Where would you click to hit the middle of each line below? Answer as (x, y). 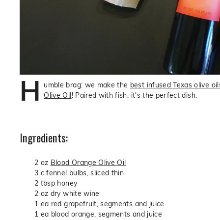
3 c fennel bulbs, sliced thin (79, 173)
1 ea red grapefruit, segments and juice (99, 204)
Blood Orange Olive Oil (88, 163)
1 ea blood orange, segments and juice (98, 214)
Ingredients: (44, 137)
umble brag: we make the (87, 85)
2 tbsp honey (56, 183)
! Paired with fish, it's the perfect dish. (134, 95)
